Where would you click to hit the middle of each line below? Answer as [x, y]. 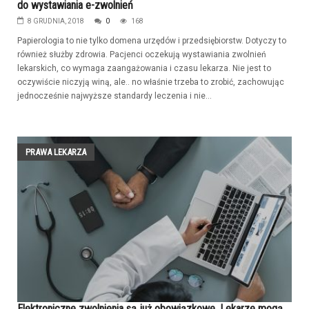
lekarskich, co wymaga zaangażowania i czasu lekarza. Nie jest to [144, 68]
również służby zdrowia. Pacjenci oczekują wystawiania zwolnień [142, 54]
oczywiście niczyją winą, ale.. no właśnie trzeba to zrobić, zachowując [151, 82]
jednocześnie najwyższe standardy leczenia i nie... [114, 96]
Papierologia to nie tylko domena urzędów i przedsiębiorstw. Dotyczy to [152, 40]
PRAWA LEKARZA [56, 152]
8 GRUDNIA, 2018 [56, 21]
